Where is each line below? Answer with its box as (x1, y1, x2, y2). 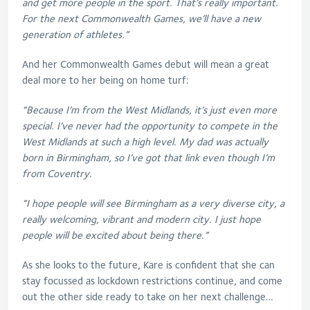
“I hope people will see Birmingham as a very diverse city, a (22, 197, 284, 210)
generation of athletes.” (22, 28, 129, 41)
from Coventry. (22, 167, 92, 180)
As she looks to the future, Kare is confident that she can (22, 258, 275, 271)
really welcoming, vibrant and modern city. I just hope (22, 212, 261, 226)
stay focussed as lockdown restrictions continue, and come (22, 274, 282, 287)
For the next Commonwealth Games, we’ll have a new (22, 12, 261, 25)
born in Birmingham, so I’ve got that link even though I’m (22, 151, 275, 164)
